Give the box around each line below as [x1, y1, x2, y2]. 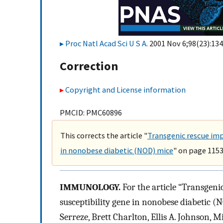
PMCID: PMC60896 [60, 107, 122, 117]
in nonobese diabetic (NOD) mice [60, 145, 173, 155]
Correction [60, 58, 118, 74]
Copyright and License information [65, 84, 186, 95]
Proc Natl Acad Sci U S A [65, 38, 146, 48]
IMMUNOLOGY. [60, 181, 120, 193]
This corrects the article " [60, 130, 147, 140]
